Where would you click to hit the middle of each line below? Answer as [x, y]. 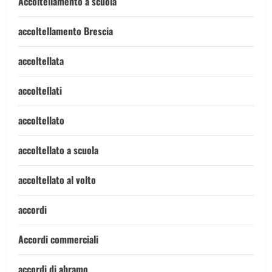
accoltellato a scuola [58, 150]
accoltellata [41, 61]
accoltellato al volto [57, 180]
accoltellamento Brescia [66, 31]
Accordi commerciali [58, 239]
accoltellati [40, 90]
